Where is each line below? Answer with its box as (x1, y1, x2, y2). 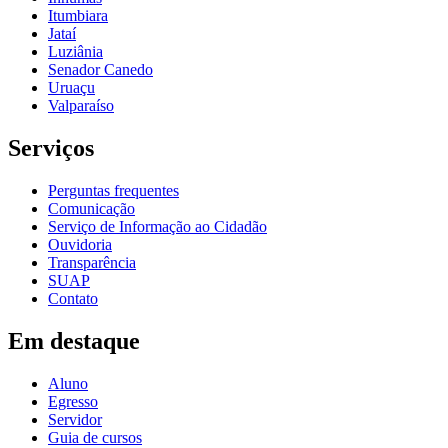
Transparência (48, 254, 136, 272)
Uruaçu (48, 79, 95, 97)
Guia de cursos (48, 428, 142, 446)
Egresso (48, 392, 98, 410)
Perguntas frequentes (48, 182, 179, 200)
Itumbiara (48, 7, 108, 25)
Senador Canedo (48, 61, 153, 79)
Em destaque (8, 327, 140, 354)
